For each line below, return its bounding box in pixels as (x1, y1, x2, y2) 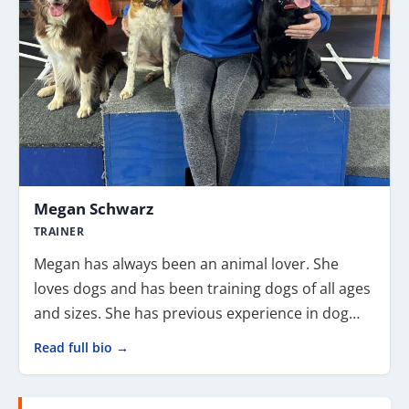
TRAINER (34, 224, 85, 239)
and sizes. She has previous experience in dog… (34, 303, 360, 323)
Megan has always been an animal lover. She (34, 254, 339, 274)
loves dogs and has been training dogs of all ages (34, 278, 371, 299)
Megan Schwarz (34, 198, 153, 219)
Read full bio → (34, 340, 129, 356)
